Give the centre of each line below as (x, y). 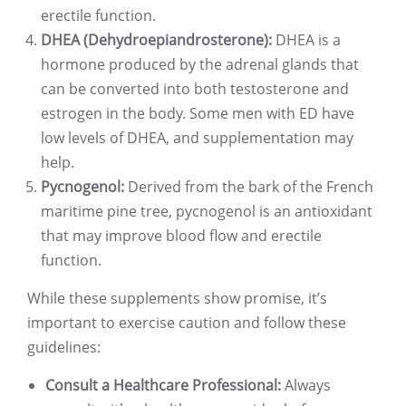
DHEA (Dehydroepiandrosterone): (156, 40)
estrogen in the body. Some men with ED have (198, 114)
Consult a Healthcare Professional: (163, 386)
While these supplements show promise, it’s (177, 299)
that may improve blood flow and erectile (181, 236)
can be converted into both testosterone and (195, 89)
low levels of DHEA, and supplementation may (197, 138)
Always (306, 386)
